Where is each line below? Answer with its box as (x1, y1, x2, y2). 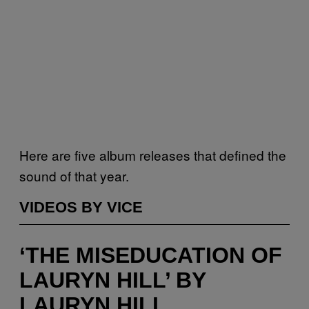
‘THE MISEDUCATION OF (19, 243, 282, 268)
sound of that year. (19, 166, 129, 185)
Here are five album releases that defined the (19, 145, 286, 164)
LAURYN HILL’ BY (19, 268, 206, 293)
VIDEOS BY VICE (19, 198, 143, 216)
